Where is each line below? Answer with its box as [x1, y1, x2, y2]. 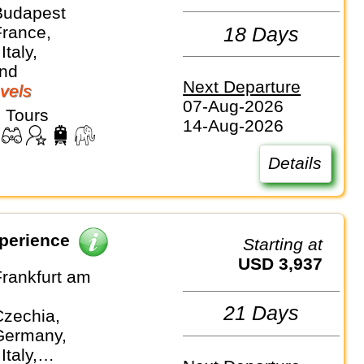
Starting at [254, 234, 323, 253]
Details [268, 154, 323, 173]
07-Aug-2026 [183, 97, 284, 116]
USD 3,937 [250, 253, 323, 273]
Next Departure [183, 77, 301, 97]
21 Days [223, 301, 300, 325]
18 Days [223, 22, 300, 45]
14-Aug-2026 [183, 116, 284, 136]
